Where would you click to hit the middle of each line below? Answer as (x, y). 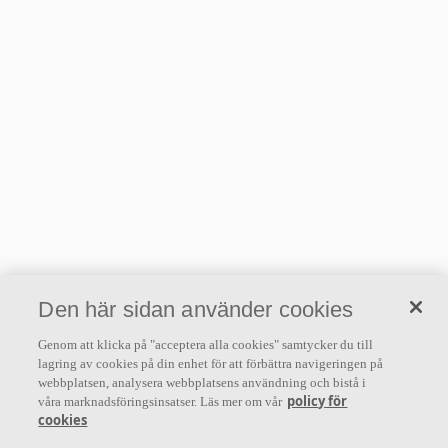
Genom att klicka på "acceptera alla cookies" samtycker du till (206, 344)
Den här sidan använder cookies (196, 309)
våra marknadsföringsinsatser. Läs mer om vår (160, 401)
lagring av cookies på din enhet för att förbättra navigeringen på (211, 363)
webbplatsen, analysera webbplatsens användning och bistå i (202, 382)
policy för (317, 401)
